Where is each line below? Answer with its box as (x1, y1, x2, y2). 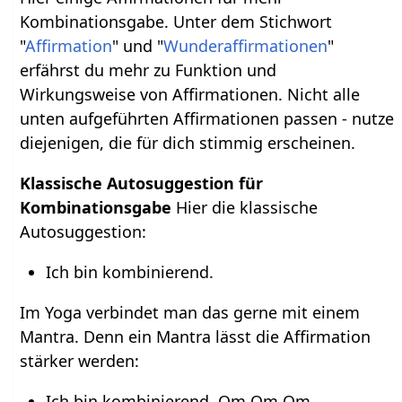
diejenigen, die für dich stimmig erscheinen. (20, 131, 356, 153)
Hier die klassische (176, 196, 319, 218)
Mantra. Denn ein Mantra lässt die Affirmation (20, 325, 371, 347)
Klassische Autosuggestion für (20, 171, 264, 194)
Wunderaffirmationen (163, 34, 328, 57)
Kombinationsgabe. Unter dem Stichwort (20, 10, 333, 32)
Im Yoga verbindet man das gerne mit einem (20, 301, 361, 323)
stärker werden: (20, 349, 140, 371)
